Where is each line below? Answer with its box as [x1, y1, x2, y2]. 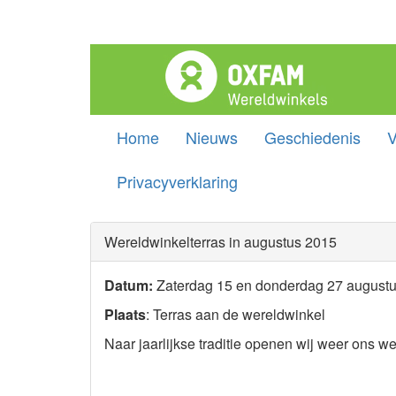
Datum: [104, 275, 153, 295]
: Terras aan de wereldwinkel [146, 304, 325, 324]
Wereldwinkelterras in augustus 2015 [104, 232, 337, 252]
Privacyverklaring [117, 170, 238, 193]
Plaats [104, 304, 146, 324]
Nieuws [186, 126, 238, 148]
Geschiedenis [264, 126, 361, 148]
